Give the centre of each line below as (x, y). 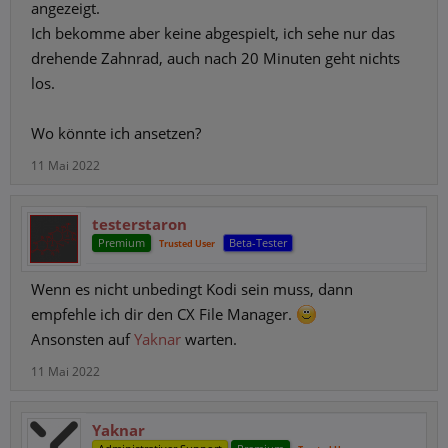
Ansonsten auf (82, 339)
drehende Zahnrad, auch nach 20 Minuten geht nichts (215, 58)
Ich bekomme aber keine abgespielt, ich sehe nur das (213, 33)
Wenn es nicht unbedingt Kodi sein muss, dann (192, 289)
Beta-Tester (258, 242)
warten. (209, 339)
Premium (121, 242)
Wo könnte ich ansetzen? (116, 133)
